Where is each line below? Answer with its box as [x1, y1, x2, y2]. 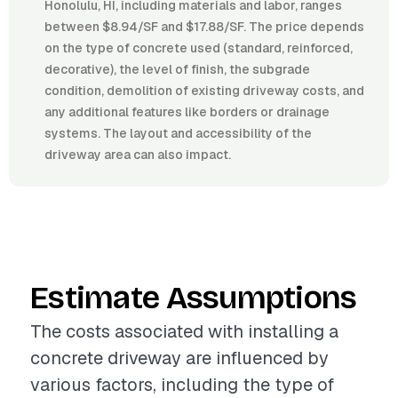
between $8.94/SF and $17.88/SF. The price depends [44, 19, 364, 35]
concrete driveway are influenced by [30, 346, 329, 370]
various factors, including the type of [30, 373, 334, 396]
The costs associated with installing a [30, 320, 338, 343]
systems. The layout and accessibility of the [44, 125, 312, 141]
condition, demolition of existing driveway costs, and [44, 83, 364, 99]
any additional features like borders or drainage [44, 104, 330, 120]
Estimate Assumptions [30, 279, 357, 317]
